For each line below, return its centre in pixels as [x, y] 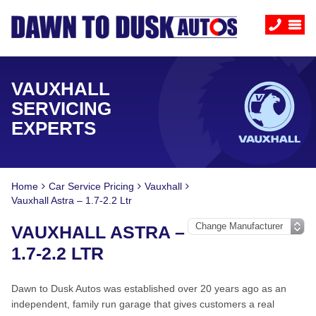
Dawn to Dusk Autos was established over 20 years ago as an [149, 288]
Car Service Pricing [91, 186]
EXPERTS [54, 128]
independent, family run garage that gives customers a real [143, 304]
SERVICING [61, 109]
